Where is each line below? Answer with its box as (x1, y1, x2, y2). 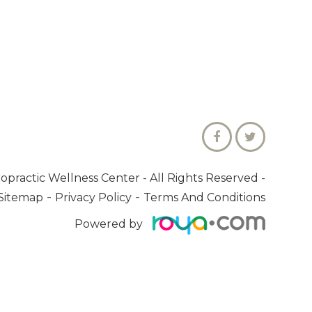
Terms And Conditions (143, 191, 265, 205)
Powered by (74, 217, 143, 231)
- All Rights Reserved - (142, 171, 265, 185)
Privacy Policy (54, 191, 132, 205)
